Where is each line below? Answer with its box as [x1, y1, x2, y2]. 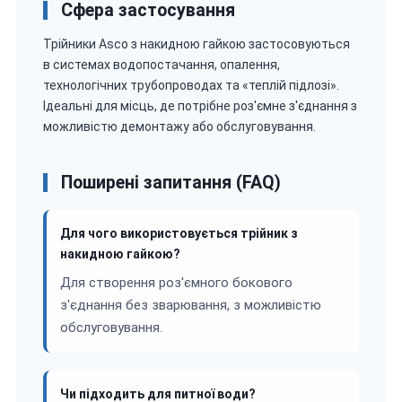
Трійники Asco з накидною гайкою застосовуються [43, 36, 350, 51]
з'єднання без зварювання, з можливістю [60, 296, 321, 313]
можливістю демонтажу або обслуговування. [43, 118, 316, 134]
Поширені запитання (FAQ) [61, 171, 281, 193]
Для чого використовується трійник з [60, 225, 298, 240]
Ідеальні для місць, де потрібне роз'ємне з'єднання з [43, 98, 357, 113]
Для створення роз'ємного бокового [60, 274, 293, 291]
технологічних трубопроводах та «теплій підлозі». [43, 77, 339, 92]
